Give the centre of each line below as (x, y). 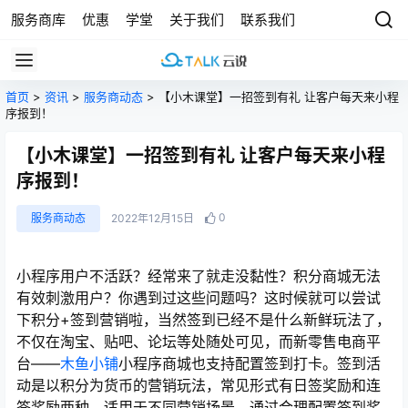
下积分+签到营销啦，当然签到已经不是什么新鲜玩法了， (204, 320)
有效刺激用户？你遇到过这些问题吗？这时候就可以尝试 (199, 298)
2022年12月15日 (153, 218)
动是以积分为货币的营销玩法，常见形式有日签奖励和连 (199, 385)
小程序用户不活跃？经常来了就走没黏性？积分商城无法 (199, 276)
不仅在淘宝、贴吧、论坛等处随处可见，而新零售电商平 (199, 342)
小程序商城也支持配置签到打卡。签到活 (250, 363)
